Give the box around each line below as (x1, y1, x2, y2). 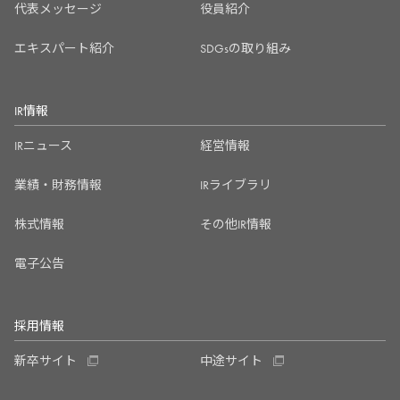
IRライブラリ (200, 177, 271, 194)
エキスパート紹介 (14, 40, 114, 57)
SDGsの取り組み (200, 40, 291, 57)
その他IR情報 (200, 216, 271, 233)
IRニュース (14, 137, 72, 154)
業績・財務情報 (14, 177, 102, 194)
